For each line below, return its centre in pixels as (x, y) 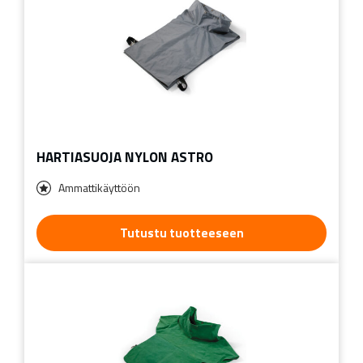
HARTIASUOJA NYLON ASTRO (125, 157)
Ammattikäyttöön (99, 187)
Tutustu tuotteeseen (181, 233)
